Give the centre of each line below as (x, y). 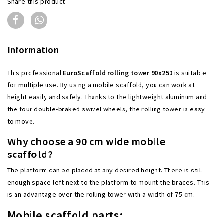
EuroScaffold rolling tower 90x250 (118, 72)
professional (41, 72)
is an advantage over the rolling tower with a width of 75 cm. (101, 194)
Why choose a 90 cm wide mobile (86, 141)
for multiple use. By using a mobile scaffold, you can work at (101, 85)
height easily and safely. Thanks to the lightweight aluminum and (107, 97)
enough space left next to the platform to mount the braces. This (108, 182)
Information (33, 50)
